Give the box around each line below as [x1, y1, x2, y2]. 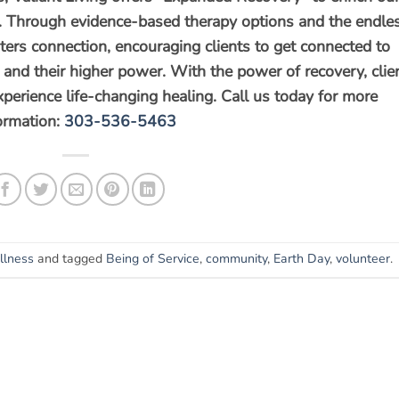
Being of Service [105, 250, 199, 268]
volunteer [335, 250, 390, 268]
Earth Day [273, 250, 330, 268]
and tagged [33, 250, 106, 268]
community [205, 250, 267, 268]
